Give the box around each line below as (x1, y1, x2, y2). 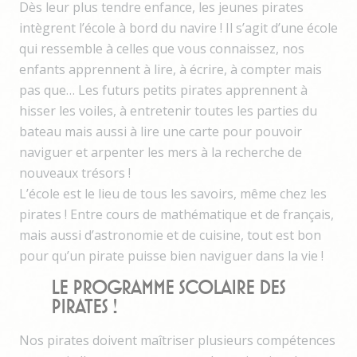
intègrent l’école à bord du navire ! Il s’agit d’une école (19, 18, 338, 37)
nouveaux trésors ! (19, 163, 131, 182)
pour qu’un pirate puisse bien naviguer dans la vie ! (19, 246, 324, 265)
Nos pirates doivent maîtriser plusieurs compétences (19, 331, 335, 349)
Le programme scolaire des (51, 278, 285, 298)
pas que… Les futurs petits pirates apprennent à (19, 80, 308, 99)
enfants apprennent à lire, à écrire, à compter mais (19, 60, 322, 78)
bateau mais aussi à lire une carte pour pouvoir (19, 122, 302, 140)
